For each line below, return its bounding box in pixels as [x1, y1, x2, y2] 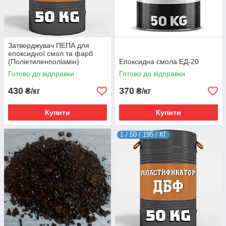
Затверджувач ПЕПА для [8, 41, 89, 49]
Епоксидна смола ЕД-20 [119, 58, 199, 66]
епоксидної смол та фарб [8, 49, 93, 58]
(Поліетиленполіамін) [8, 58, 79, 66]
